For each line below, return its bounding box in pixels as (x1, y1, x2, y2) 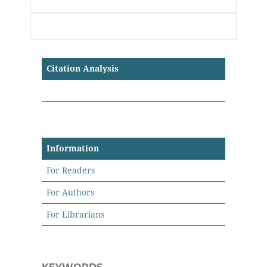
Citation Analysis (46, 63, 119, 74)
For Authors (46, 187, 95, 198)
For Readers (46, 164, 95, 176)
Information (46, 142, 100, 154)
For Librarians (46, 209, 105, 220)
